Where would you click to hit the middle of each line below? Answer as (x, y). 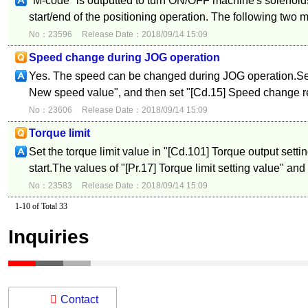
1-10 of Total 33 (41, 206)
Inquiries (48, 237)
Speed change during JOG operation (124, 57)
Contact (79, 299)
